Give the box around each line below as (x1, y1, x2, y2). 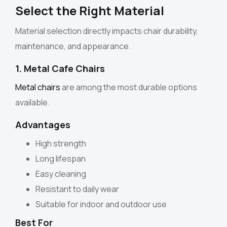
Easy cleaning (35, 168, 86, 180)
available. (15, 97, 50, 108)
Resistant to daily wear (35, 183, 119, 195)
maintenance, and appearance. (15, 41, 131, 52)
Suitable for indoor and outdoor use (35, 199, 167, 210)
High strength (35, 138, 86, 149)
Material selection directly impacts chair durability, (15, 25, 198, 37)
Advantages (15, 119, 70, 131)
